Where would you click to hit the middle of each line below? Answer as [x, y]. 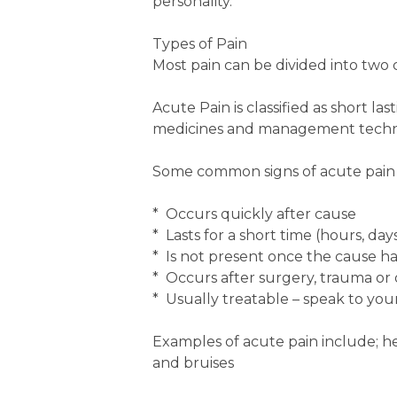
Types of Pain [200, 44]
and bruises [193, 363]
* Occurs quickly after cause [254, 214]
